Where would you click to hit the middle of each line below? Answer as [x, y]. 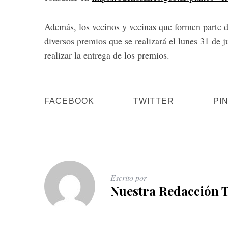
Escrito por [129, 177]
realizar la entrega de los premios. [107, 55]
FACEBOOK [69, 101]
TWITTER [154, 101]
